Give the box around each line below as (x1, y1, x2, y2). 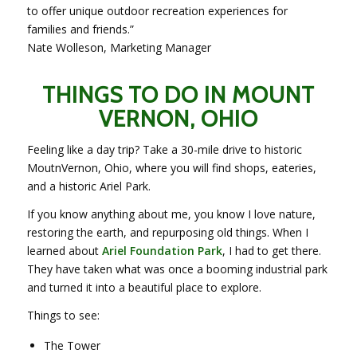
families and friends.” (26, 22, 134, 37)
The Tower (43, 337, 100, 353)
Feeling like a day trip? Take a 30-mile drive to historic (26, 141, 302, 157)
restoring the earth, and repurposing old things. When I (26, 224, 308, 240)
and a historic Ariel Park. (26, 178, 151, 194)
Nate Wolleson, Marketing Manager (26, 40, 211, 56)
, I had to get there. (222, 242, 321, 258)
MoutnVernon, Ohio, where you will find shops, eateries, (26, 159, 316, 175)
